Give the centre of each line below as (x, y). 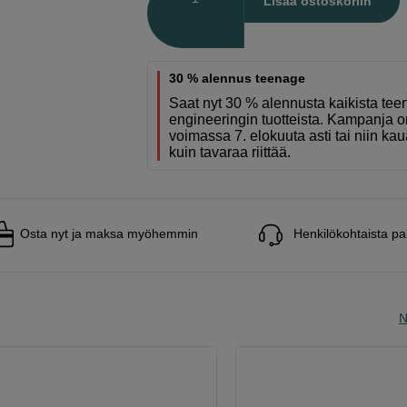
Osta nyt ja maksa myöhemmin (109, 233)
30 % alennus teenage (238, 78)
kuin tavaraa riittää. (230, 152)
